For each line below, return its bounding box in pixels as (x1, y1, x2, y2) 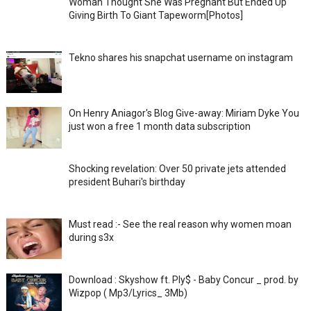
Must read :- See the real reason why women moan (68, 219, 292, 230)
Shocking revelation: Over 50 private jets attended (68, 163, 286, 175)
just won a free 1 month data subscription (68, 121, 251, 133)
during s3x (68, 232, 114, 244)
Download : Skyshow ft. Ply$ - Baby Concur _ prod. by (68, 274, 299, 286)
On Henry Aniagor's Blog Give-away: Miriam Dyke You (68, 108, 299, 119)
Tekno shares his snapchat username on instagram (68, 52, 293, 64)
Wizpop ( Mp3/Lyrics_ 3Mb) (68, 287, 187, 299)
